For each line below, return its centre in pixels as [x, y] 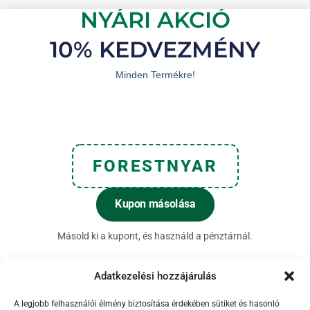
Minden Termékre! [155, 74]
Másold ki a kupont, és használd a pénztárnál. [155, 236]
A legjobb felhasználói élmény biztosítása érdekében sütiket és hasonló [147, 303]
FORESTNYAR [155, 166]
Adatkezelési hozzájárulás [155, 276]
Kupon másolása [155, 204]
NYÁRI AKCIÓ [155, 19]
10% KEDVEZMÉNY [155, 49]
